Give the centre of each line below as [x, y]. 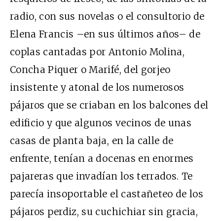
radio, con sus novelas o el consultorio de [107, 17]
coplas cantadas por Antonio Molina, [97, 52]
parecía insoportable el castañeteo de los [107, 194]
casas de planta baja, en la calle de [92, 141]
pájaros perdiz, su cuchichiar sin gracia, [104, 212]
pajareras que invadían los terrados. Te [101, 176]
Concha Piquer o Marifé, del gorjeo [90, 70]
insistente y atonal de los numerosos [97, 88]
